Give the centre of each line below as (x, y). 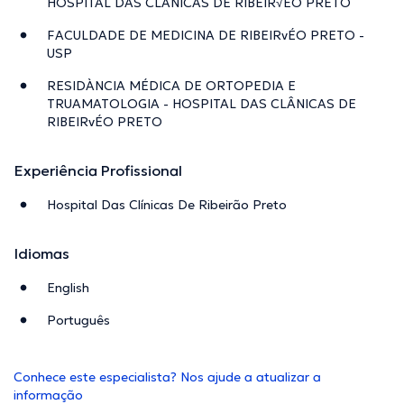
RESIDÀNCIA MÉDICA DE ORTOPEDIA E (171, 86)
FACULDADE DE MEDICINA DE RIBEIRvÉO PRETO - (206, 36)
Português (78, 321)
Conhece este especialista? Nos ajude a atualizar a (167, 377)
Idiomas (42, 254)
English (68, 288)
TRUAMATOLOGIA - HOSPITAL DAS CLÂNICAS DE (202, 104)
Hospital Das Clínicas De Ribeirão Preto (167, 205)
